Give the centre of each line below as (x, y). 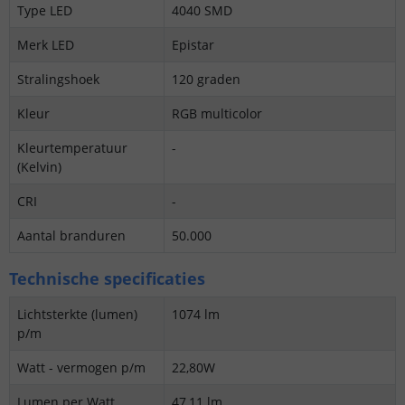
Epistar (193, 44)
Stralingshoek (58, 79)
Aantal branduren (71, 235)
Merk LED (46, 44)
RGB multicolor (217, 113)
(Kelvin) (39, 166)
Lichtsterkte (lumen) (77, 314)
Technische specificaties (107, 278)
